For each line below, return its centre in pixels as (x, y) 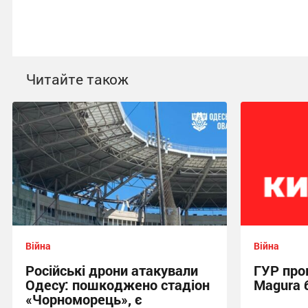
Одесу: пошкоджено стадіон (118, 285)
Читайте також (77, 79)
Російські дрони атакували (112, 270)
